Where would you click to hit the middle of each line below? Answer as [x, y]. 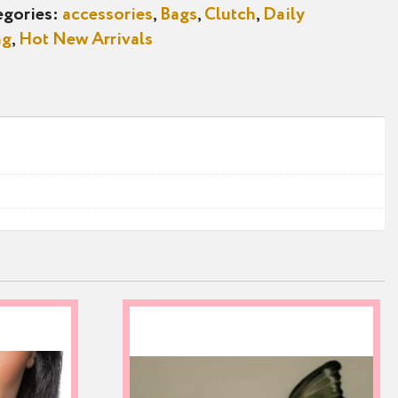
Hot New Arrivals [86, 40]
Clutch [231, 15]
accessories [108, 15]
